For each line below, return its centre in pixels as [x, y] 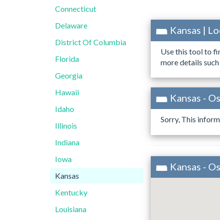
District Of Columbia [91, 42]
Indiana [67, 142]
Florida [67, 59]
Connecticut [76, 9]
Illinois [66, 125]
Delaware [71, 25]
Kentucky [71, 192]
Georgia [69, 75]
